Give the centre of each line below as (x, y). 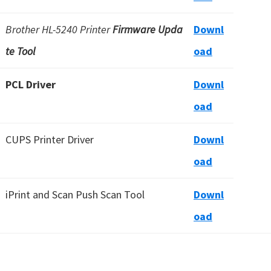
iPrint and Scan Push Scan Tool (75, 194)
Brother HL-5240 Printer (59, 29)
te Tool (20, 51)
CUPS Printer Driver (50, 139)
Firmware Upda (148, 29)
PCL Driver (31, 84)
